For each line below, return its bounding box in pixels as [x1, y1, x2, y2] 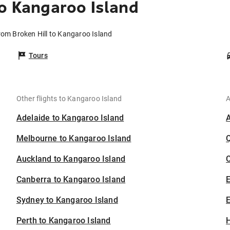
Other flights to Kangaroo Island [16, 94, 122, 103]
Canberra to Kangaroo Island [16, 175, 126, 185]
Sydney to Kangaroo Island [16, 195, 118, 205]
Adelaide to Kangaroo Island [16, 113, 124, 123]
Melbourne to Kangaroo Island [16, 133, 131, 144]
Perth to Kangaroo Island [16, 216, 111, 226]
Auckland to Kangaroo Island [16, 154, 126, 164]
